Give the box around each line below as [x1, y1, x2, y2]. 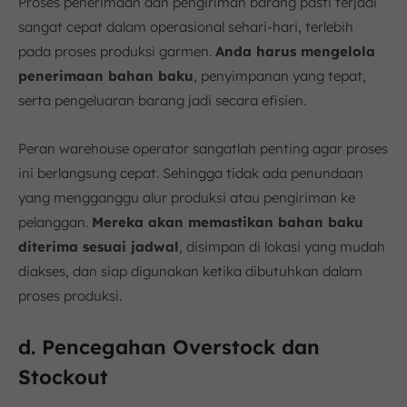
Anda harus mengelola [215, 42, 375, 60]
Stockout [18, 363, 108, 390]
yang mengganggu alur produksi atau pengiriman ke [18, 188, 355, 206]
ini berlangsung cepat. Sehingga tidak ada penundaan [18, 164, 363, 182]
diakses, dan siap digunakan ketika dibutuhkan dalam [18, 262, 362, 280]
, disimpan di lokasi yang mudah [179, 237, 385, 255]
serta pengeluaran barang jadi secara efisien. [18, 91, 306, 109]
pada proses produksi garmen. [18, 42, 215, 60]
